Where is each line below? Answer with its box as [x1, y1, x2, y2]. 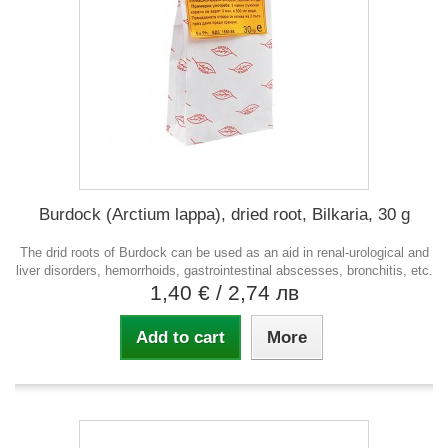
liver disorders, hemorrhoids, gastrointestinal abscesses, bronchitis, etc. [15, 262, 433, 278]
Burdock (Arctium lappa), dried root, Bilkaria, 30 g [38, 204, 410, 224]
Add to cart [135, 327, 225, 347]
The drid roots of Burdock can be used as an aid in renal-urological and [19, 244, 429, 260]
